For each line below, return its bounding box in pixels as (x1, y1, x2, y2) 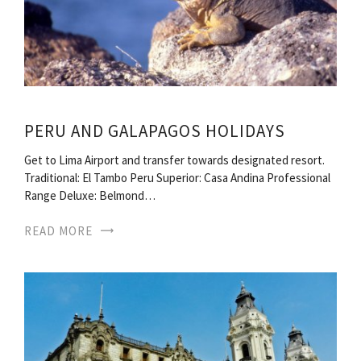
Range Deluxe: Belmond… (24, 188, 156, 204)
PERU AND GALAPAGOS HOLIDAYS (24, 120, 285, 143)
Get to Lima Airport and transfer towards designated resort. (24, 152, 325, 168)
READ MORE (24, 223, 93, 239)
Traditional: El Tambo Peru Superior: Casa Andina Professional (24, 170, 330, 186)
